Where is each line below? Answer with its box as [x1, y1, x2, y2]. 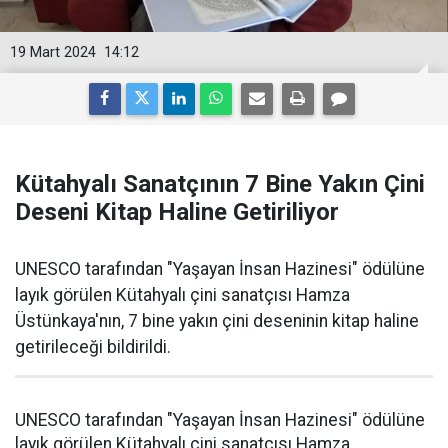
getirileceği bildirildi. [15, 337, 171, 357]
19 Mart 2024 [10, 44, 96, 61]
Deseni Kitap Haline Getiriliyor [15, 198, 339, 226]
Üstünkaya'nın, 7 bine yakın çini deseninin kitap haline [15, 311, 419, 331]
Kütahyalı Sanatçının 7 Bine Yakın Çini [15, 170, 425, 198]
